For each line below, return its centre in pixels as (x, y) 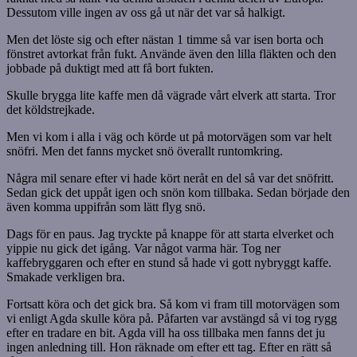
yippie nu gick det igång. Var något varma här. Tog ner (143, 249)
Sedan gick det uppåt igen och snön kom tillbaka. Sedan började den (178, 193)
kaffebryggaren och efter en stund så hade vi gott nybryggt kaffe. (169, 263)
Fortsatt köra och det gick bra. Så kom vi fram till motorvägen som (173, 304)
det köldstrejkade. (51, 110)
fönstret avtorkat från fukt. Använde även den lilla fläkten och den (171, 54)
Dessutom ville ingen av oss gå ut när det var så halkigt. (146, 13)
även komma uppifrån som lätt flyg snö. (106, 207)
